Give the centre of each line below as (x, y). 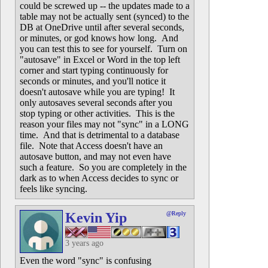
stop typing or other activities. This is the (97, 113)
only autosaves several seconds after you (96, 103)
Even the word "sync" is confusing (86, 261)
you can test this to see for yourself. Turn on (103, 49)
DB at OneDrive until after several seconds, (102, 27)
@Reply (176, 213)
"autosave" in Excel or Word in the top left (100, 60)
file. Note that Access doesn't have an (91, 146)
